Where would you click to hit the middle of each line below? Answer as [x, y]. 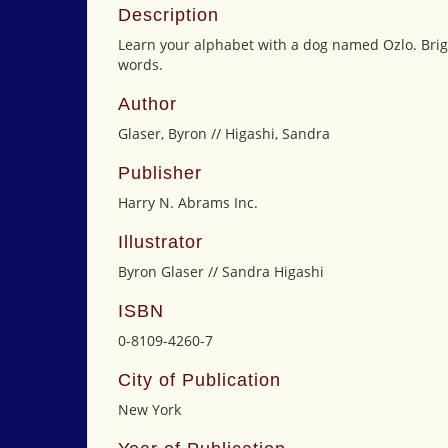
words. [140, 64]
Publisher [160, 173]
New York [149, 409]
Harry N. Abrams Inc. [188, 202]
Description [168, 15]
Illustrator [160, 242]
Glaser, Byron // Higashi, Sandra [224, 133]
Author [147, 104]
